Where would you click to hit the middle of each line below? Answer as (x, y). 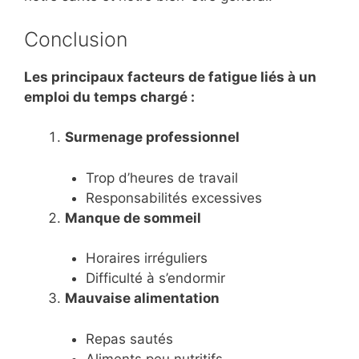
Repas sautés (129, 339)
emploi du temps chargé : (109, 97)
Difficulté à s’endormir (155, 278)
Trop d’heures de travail (161, 177)
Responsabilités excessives (173, 198)
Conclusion (76, 39)
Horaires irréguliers (146, 258)
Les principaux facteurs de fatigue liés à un (170, 77)
